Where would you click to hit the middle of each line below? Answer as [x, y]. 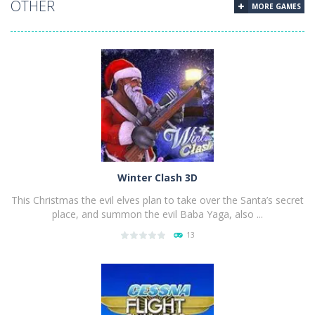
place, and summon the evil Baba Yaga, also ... [157, 214]
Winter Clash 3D [157, 177]
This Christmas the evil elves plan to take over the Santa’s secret [157, 200]
